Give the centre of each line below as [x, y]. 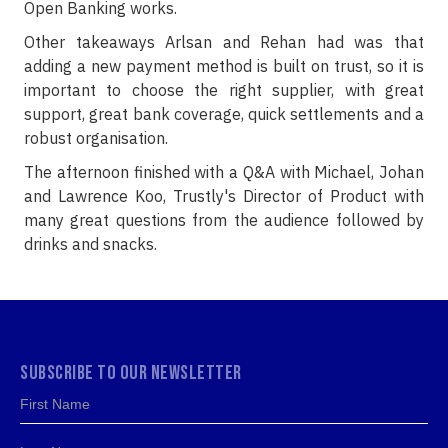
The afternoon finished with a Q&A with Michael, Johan [224, 171]
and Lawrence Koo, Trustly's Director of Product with [224, 195]
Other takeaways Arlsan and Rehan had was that [224, 41]
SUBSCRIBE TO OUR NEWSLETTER [131, 372]
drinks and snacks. [92, 243]
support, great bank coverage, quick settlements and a [224, 113]
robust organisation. [98, 137]
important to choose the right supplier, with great [224, 89]
